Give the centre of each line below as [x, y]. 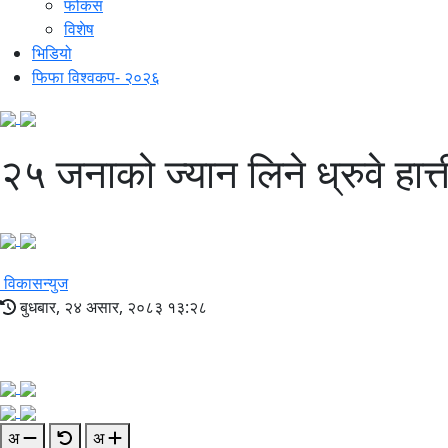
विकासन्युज [36, 283]
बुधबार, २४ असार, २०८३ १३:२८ [111, 307]
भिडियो [52, 53]
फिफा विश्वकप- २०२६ [96, 77]
